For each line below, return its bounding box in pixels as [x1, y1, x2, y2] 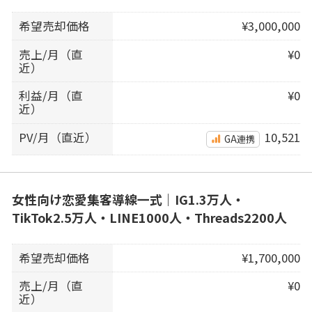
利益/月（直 [19, 87, 84, 104]
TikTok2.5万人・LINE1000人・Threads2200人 [11, 208, 287, 226]
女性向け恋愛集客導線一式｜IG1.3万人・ [11, 189, 244, 208]
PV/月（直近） [19, 128, 97, 146]
